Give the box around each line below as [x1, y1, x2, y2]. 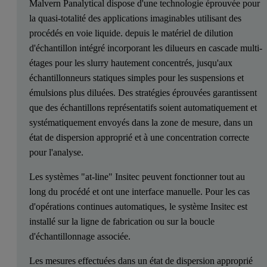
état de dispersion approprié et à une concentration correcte [29, 132, 249, 142]
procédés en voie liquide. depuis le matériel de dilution [29, 27, 233, 38]
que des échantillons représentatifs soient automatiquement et [29, 102, 257, 113]
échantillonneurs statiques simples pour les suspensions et [29, 72, 244, 83]
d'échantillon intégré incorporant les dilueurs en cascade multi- [29, 42, 262, 53]
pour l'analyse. [29, 147, 83, 157]
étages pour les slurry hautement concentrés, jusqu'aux [29, 57, 232, 68]
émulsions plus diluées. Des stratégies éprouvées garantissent [29, 87, 257, 98]
